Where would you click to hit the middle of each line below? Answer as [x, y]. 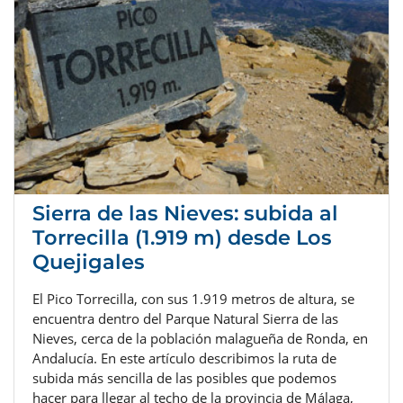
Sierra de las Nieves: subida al [185, 214]
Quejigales [89, 262]
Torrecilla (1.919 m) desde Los [182, 238]
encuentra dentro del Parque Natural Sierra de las [185, 319]
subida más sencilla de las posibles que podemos [184, 378]
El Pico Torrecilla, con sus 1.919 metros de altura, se [193, 299]
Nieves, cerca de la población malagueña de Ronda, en [200, 339]
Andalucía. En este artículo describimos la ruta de [184, 358]
